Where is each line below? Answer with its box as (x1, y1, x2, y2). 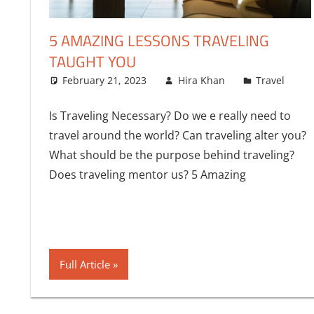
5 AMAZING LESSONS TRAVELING (48, 28, 269, 53)
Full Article (59, 257, 110, 271)
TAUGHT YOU (48, 49, 136, 74)
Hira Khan (177, 73, 225, 87)
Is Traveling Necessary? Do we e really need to (48, 107, 291, 123)
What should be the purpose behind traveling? (48, 146, 294, 163)
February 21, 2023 (62, 73, 147, 87)
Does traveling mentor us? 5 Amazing (48, 166, 246, 182)
